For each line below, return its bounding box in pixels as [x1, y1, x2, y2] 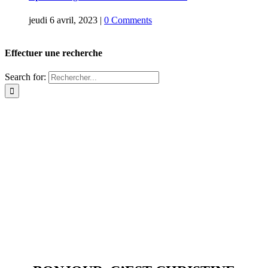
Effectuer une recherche [5, 47, 102, 58]
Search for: [5, 72, 46, 83]
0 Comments [104, 14, 152, 25]
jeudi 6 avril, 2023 [29, 14, 98, 25]
